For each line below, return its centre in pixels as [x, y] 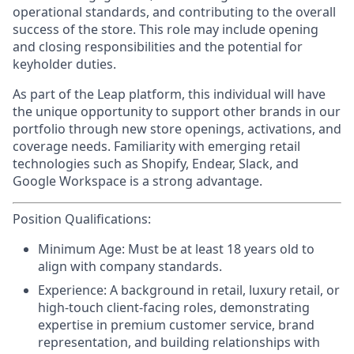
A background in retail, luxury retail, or [225, 290]
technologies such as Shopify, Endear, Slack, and [156, 164]
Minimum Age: [81, 249]
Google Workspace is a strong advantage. [137, 181]
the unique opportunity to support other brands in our [177, 111]
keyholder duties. [64, 64]
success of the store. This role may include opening [166, 29]
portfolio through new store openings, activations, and [177, 129]
